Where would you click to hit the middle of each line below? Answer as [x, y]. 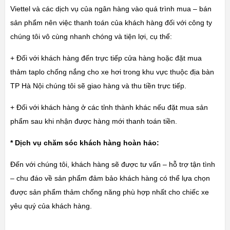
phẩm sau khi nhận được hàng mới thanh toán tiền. [93, 121]
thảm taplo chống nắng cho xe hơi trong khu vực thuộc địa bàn [112, 72]
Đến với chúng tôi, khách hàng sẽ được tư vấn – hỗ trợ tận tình [112, 165]
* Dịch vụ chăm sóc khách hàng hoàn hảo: [84, 143]
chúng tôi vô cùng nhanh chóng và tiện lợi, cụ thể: [91, 37]
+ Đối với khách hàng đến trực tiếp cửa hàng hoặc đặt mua [106, 58]
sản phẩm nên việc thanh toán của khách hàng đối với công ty [111, 23]
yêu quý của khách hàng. [51, 206]
